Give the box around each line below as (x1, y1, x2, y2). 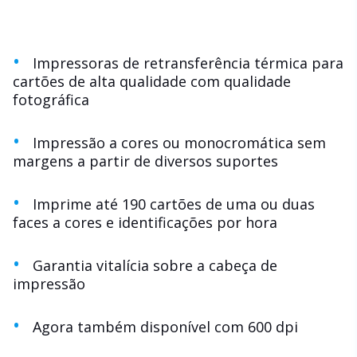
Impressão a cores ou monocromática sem (32, 132, 326, 152)
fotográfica (12, 89, 89, 109)
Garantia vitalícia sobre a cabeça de (32, 255, 277, 275)
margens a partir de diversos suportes (12, 151, 278, 171)
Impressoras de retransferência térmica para (32, 53, 343, 73)
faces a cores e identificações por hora (12, 212, 277, 232)
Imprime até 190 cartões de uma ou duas (32, 194, 315, 214)
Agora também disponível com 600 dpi (32, 316, 298, 336)
